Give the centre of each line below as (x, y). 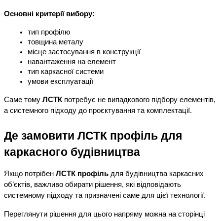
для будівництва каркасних (156, 174)
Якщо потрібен (30, 174)
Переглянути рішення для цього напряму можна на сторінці (104, 214)
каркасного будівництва (72, 152)
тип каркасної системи (66, 72)
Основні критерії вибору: (49, 14)
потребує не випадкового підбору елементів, (139, 100)
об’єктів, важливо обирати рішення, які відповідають (92, 185)
